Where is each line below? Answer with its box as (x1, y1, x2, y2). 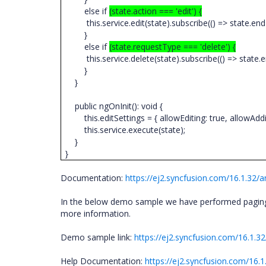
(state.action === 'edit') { (109, 5, 202, 17)
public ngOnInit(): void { (65, 100, 166, 112)
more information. (61, 208, 133, 219)
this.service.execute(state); (65, 124, 188, 135)
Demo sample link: (61, 232, 134, 243)
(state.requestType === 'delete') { (109, 41, 236, 52)
